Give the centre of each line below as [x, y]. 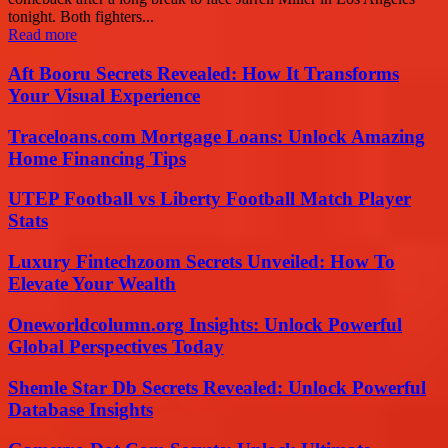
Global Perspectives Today [116, 346]
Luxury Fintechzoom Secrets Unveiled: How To [201, 262]
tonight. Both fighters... [81, 17]
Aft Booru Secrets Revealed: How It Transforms [203, 74]
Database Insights [80, 409]
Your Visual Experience [104, 96]
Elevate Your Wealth [92, 284]
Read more [42, 35]
